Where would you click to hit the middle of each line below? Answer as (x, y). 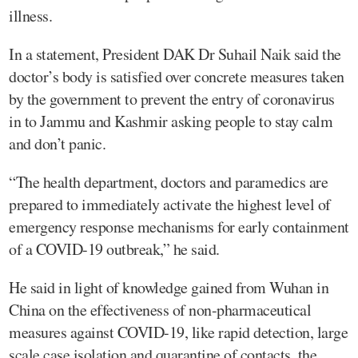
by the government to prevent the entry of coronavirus (172, 98)
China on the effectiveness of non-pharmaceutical (160, 309)
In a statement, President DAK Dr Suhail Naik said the (175, 54)
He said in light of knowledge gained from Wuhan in (169, 287)
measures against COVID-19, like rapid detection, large (178, 332)
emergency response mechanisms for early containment (179, 226)
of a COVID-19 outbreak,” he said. (114, 249)
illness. (30, 15)
